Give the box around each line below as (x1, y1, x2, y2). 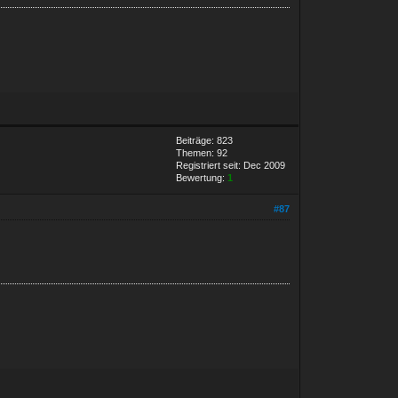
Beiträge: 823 (176, 134, 234, 146)
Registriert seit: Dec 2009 (176, 159, 286, 171)
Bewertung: (176, 171, 228, 183)
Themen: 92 (176, 147, 228, 158)
